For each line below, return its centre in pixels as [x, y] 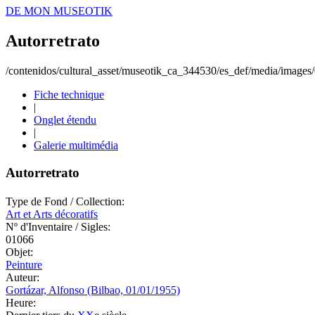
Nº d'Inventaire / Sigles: [58, 226]
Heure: [21, 302]
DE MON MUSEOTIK [59, 11]
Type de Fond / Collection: [65, 201]
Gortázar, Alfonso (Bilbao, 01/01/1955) [93, 290]
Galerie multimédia [76, 145]
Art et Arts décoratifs [52, 214]
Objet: [19, 252]
